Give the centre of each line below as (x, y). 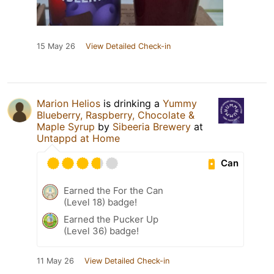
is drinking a (131, 103)
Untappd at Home (78, 138)
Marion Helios (68, 103)
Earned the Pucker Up (111, 219)
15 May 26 (56, 46)
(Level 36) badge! (101, 231)
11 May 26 (55, 261)
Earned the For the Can (113, 190)
